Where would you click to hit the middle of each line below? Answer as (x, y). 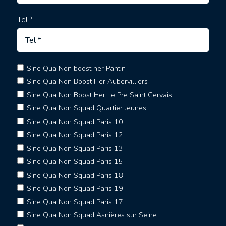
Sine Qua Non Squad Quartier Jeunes (86, 108)
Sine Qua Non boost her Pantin (76, 68)
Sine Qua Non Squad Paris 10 (75, 122)
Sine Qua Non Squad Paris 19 (75, 189)
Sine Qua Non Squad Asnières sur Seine (92, 215)
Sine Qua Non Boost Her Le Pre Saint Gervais (99, 95)
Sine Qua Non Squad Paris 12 (75, 135)
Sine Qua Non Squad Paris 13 (75, 148)
